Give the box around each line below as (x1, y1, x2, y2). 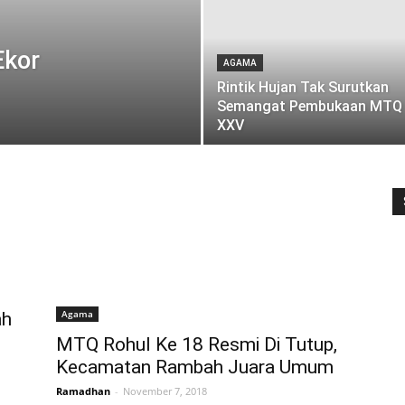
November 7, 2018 (123, 384, 207, 399)
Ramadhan (56, 384, 110, 399)
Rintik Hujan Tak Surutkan (217, 79, 389, 96)
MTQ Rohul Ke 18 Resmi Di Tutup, (56, 334, 337, 356)
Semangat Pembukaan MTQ (217, 98, 402, 115)
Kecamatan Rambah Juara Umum (56, 356, 334, 379)
